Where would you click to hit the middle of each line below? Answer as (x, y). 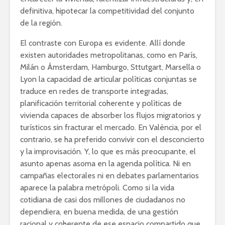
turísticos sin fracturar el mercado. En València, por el (111, 127)
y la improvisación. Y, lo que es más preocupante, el (108, 151)
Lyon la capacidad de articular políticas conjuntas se (108, 79)
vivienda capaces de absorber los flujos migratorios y (110, 115)
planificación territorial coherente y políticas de (101, 103)
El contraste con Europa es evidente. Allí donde (103, 43)
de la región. (41, 23)
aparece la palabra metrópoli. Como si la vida (97, 187)
